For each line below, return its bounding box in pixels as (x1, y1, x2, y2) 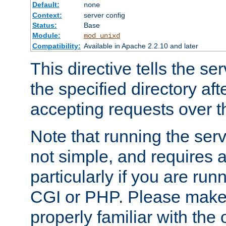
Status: (32, 21, 57, 29)
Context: (32, 11, 62, 19)
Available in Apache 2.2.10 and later (83, 41, 198, 50)
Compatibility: (32, 41, 81, 50)
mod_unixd (83, 31, 120, 40)
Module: (32, 31, 61, 39)
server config (83, 11, 125, 19)
